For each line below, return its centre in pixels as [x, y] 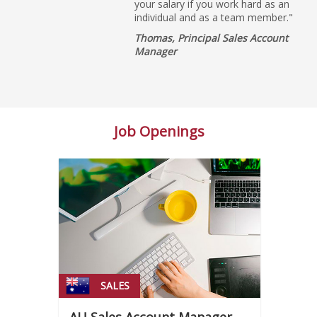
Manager [156, 52]
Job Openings [159, 132]
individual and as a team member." [214, 18]
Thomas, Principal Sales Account [211, 38]
